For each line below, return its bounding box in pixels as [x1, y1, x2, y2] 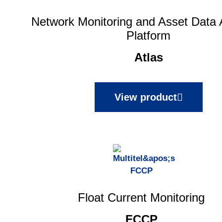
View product [114, 92, 177, 103]
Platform [126, 29, 171, 43]
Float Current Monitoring [78, 191, 205, 205]
